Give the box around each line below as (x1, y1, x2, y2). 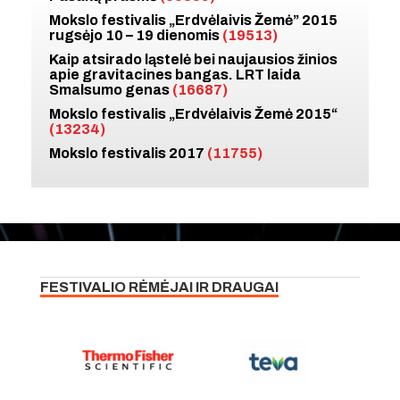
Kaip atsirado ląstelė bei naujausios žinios (49, 51, 337, 67)
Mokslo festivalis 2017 (49, 145, 207, 161)
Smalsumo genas (49, 81, 172, 97)
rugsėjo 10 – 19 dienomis (49, 27, 222, 43)
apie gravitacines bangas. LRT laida (49, 66, 301, 82)
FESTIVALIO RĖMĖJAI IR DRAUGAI (40, 279, 279, 295)
